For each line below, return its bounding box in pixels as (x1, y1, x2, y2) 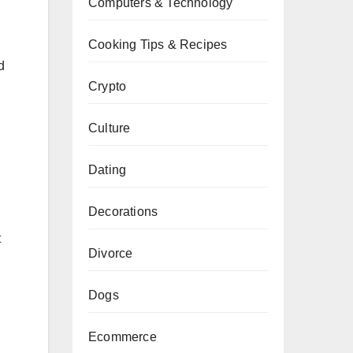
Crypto (88, 80, 127, 93)
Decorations (88, 205, 158, 218)
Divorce (88, 247, 133, 260)
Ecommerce (88, 330, 157, 344)
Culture (88, 121, 131, 135)
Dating (88, 163, 127, 176)
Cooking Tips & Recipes (88, 38, 228, 51)
